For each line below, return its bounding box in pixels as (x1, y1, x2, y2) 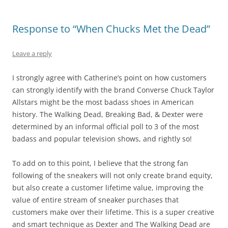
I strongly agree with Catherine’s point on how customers (12, 72, 207, 82)
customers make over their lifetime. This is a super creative (12, 207, 214, 217)
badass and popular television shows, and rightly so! (12, 133, 192, 144)
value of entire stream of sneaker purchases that (12, 194, 179, 205)
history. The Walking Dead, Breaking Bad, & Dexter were (12, 109, 203, 119)
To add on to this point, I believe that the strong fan (12, 158, 188, 168)
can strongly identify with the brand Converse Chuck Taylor (12, 84, 214, 95)
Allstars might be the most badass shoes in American (12, 97, 194, 107)
